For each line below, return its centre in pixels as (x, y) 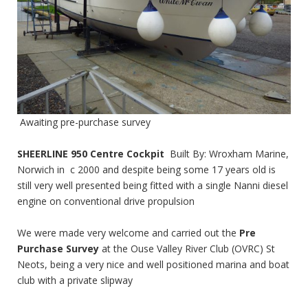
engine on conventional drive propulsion (106, 201)
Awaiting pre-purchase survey (84, 122)
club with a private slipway (75, 280)
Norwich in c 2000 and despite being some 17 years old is (146, 169)
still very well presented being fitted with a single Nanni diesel (153, 185)
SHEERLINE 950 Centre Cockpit (93, 153)
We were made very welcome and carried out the (128, 232)
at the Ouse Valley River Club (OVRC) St (187, 248)
